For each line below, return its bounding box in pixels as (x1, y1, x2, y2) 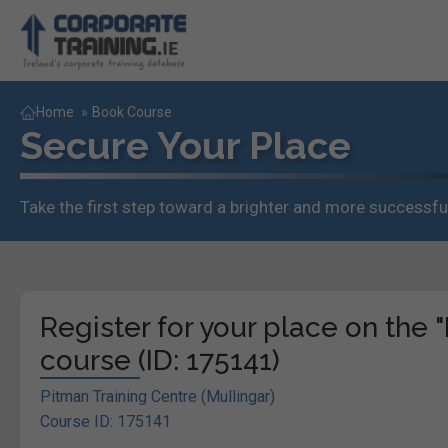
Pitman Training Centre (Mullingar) (40, 387, 275, 407)
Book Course (92, 104, 172, 121)
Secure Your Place (20, 123, 351, 169)
